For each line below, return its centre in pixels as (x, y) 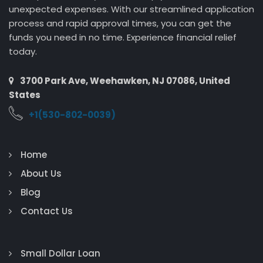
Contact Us (47, 211)
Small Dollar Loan (60, 253)
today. (23, 51)
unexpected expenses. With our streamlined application (131, 9)
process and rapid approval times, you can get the (120, 23)
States (25, 95)
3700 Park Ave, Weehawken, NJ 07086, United (125, 81)
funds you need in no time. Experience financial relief (123, 37)
